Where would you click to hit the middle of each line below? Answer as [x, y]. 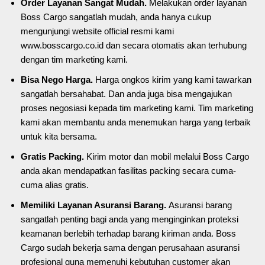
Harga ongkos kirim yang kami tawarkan [173, 80]
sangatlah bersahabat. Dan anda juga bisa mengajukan [126, 94]
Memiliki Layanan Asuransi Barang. [95, 205]
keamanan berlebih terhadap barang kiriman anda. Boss [128, 234]
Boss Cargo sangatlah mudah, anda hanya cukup [116, 17]
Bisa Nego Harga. [58, 80]
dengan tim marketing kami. [74, 60]
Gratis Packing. [54, 157]
